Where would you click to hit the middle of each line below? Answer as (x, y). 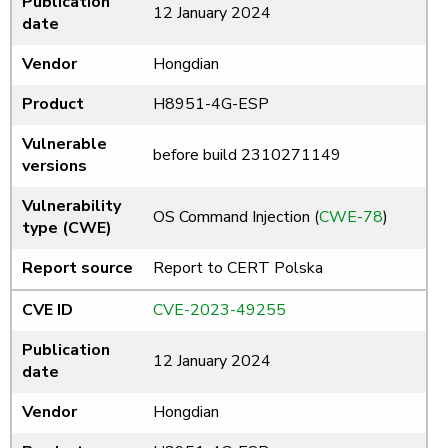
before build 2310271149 (247, 155)
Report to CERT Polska (238, 268)
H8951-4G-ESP (211, 104)
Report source (77, 268)
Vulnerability (71, 206)
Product (53, 104)
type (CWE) (67, 228)
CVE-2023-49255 (219, 310)
